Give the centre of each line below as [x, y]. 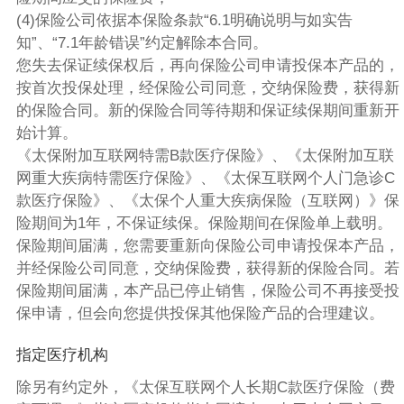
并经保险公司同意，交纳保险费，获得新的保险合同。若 [207, 268]
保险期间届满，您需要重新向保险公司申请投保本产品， [207, 245]
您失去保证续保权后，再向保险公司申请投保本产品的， [207, 65]
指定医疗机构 [62, 355]
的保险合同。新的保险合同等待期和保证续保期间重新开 [207, 110]
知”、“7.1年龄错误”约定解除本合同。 [142, 42]
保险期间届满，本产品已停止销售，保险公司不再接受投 [207, 290]
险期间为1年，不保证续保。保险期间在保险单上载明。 [204, 223]
